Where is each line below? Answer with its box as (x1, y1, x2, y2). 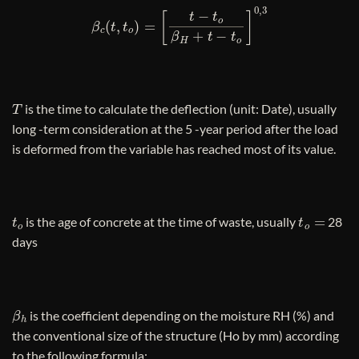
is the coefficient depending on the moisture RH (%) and (27, 307, 335, 323)
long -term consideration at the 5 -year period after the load (12, 120, 338, 136)
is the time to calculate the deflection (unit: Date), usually (22, 100, 337, 116)
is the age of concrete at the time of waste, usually (23, 214, 299, 230)
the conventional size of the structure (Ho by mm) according (12, 327, 339, 343)
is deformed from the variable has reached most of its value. (12, 140, 336, 156)
